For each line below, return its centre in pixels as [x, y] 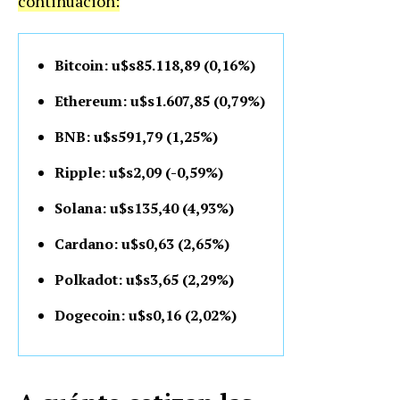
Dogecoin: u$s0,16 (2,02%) [146, 315]
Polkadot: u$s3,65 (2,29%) [144, 279]
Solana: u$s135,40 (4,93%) [144, 208]
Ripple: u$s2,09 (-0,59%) [139, 172]
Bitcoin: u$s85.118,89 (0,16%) [155, 65]
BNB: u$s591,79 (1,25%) [136, 136]
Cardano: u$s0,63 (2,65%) [142, 243]
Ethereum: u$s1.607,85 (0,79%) [160, 100]
